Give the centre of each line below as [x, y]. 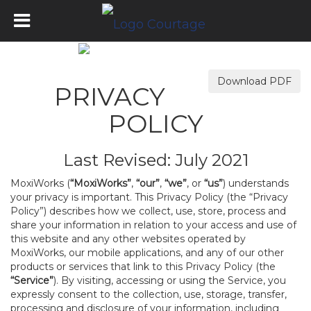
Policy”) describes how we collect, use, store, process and [148, 211]
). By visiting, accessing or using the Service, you [170, 280]
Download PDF [254, 81]
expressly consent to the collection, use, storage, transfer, [149, 294]
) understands [256, 183]
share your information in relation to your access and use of [153, 225]
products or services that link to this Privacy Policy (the [143, 267]
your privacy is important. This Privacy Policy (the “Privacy [149, 197]
